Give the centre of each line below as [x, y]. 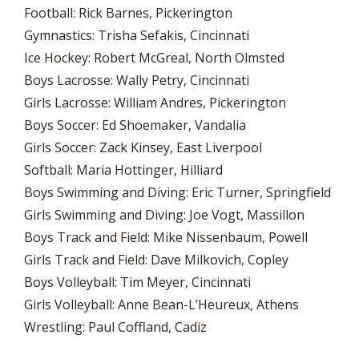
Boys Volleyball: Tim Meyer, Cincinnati [137, 282]
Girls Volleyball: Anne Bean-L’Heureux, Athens [161, 305]
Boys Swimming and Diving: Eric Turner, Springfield [177, 192]
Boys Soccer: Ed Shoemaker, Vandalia [135, 125]
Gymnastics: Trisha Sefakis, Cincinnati [137, 35]
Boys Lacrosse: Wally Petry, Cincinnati [137, 80]
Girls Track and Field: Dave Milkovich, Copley [156, 260]
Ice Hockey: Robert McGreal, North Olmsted [154, 58]
